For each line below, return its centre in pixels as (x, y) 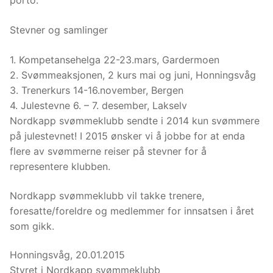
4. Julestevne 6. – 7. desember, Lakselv (98, 106)
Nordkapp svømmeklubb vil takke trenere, (107, 195)
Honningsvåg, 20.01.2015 (67, 255)
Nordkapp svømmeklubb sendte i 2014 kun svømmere (135, 121)
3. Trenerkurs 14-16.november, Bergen (97, 90)
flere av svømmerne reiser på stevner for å (108, 151)
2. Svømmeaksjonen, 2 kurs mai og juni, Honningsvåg (133, 75)
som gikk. (32, 226)
